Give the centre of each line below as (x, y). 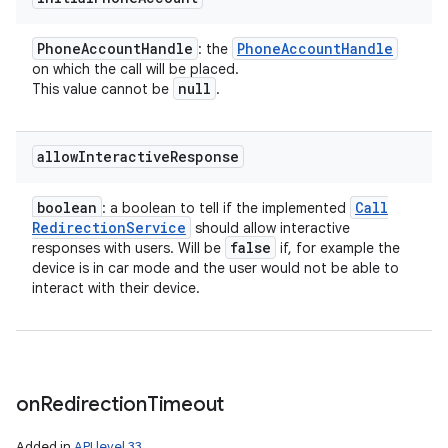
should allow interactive (270, 228)
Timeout (185, 404)
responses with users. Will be (128, 248)
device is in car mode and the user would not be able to (215, 268)
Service (156, 227)
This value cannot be (102, 89)
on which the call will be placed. (135, 69)
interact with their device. (116, 288)
